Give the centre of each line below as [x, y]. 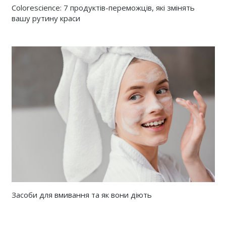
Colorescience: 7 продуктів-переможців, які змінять [103, 8]
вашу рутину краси [46, 18]
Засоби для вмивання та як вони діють [81, 195]
